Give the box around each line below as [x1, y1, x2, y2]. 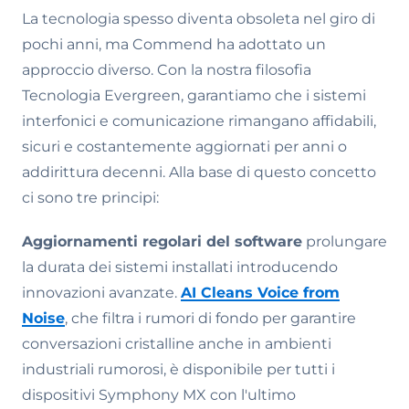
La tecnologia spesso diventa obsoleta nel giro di [22, 10, 375, 27]
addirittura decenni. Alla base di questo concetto [22, 163, 376, 181]
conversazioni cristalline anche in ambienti [22, 335, 331, 352]
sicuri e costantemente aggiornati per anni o [22, 138, 347, 155]
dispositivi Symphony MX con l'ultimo [22, 386, 296, 404]
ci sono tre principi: [22, 189, 159, 206]
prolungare [302, 233, 387, 250]
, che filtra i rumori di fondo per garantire [65, 309, 356, 327]
